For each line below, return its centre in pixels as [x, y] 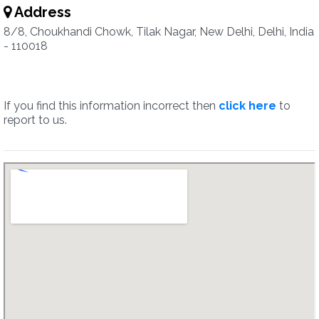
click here [247, 106]
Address [41, 12]
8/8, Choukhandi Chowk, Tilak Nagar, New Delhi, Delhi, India [159, 32]
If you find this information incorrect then [111, 106]
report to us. [35, 120]
